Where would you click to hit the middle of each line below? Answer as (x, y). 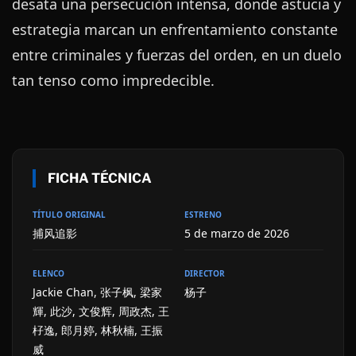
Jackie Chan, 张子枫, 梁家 (97, 292)
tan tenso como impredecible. (113, 80)
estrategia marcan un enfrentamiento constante (175, 29)
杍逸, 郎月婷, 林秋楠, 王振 (98, 330)
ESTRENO (203, 214)
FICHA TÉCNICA (100, 178)
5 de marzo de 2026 (236, 233)
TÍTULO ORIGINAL (69, 214)
